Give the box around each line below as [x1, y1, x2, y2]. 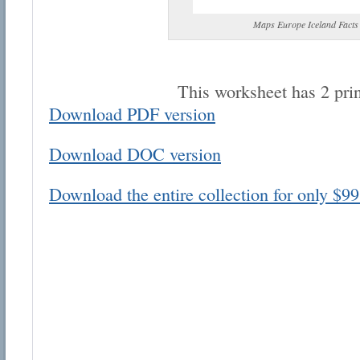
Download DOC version [49, 141, 221, 166]
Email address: [208, 117, 275, 132]
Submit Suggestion [243, 316, 333, 328]
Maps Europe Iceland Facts [252, 17, 358, 31]
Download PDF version [49, 101, 215, 125]
